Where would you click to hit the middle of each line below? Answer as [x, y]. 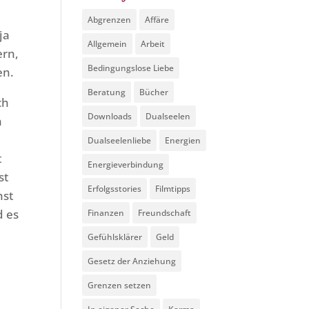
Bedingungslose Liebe [131, 68]
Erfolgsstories [115, 189]
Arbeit [153, 44]
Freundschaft [165, 213]
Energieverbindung [126, 165]
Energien [183, 140]
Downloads [110, 116]
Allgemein [108, 44]
